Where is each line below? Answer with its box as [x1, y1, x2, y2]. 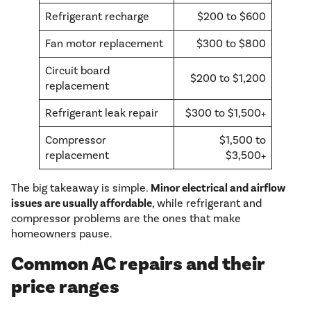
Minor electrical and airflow [151, 181, 285, 196]
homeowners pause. [11, 227, 112, 241]
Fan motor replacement [45, 37, 163, 51]
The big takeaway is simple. [11, 181, 151, 195]
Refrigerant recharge [45, 10, 149, 24]
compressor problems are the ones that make [11, 212, 241, 226]
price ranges [11, 275, 119, 300]
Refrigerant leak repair [45, 106, 158, 120]
